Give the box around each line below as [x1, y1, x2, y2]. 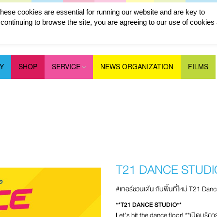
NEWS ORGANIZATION [100, 62, 173, 71]
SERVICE [52, 62, 80, 71]
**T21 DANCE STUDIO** [116, 199, 182, 210]
